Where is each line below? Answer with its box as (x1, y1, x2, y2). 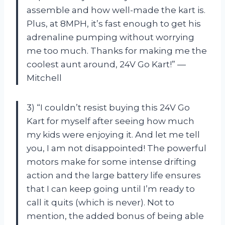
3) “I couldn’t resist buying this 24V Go (27, 102, 190, 113)
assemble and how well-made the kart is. (27, 5, 205, 15)
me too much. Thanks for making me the (27, 45, 207, 56)
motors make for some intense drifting (27, 156, 196, 167)
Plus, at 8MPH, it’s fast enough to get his (27, 18, 201, 29)
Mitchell (27, 72, 62, 83)
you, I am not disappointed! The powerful (27, 143, 206, 153)
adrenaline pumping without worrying (27, 32, 194, 42)
